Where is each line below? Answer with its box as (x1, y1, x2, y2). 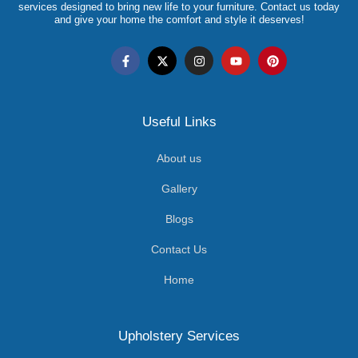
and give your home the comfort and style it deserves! (54, 14, 304, 26)
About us (157, 152, 201, 165)
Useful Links (141, 114, 217, 130)
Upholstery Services (118, 328, 240, 344)
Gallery (161, 182, 197, 196)
